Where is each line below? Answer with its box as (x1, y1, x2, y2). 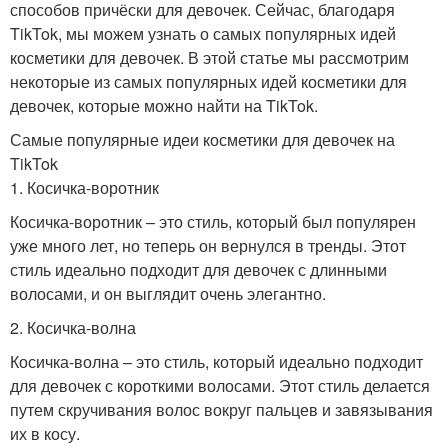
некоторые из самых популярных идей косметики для (10, 70, 407, 94)
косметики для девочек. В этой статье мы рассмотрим (10, 46, 409, 70)
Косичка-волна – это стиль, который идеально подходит (10, 350, 423, 374)
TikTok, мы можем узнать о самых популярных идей (10, 22, 396, 46)
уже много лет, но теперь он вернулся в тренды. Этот (10, 234, 406, 258)
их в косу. (10, 422, 80, 446)
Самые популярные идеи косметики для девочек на (10, 128, 395, 152)
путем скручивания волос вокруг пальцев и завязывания (10, 398, 433, 422)
